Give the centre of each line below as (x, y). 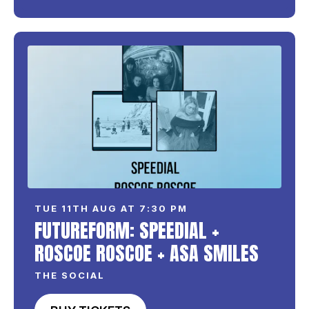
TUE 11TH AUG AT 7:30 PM (111, 208)
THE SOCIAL (70, 275)
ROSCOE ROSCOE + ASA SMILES (147, 253)
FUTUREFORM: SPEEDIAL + (127, 230)
